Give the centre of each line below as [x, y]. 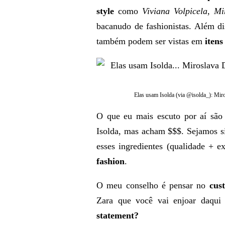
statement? [118, 215]
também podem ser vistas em [151, 41]
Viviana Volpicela [175, 11]
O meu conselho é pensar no [153, 185]
